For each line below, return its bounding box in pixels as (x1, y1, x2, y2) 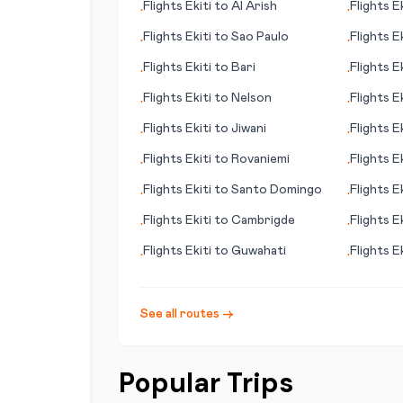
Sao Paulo (231, 31, 289, 43)
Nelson (231, 92, 272, 104)
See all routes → (140, 308, 234, 320)
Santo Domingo (231, 184, 322, 196)
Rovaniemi (231, 153, 290, 166)
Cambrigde (231, 214, 295, 227)
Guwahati (231, 245, 286, 257)
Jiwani (231, 122, 266, 135)
